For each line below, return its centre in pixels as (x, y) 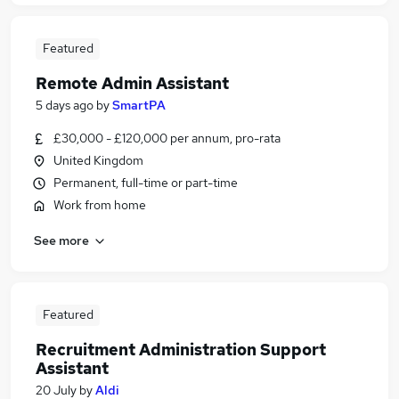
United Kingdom (98, 160)
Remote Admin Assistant (132, 83)
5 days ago (65, 105)
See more (61, 240)
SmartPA (139, 105)
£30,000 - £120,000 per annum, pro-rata (167, 138)
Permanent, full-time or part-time (146, 183)
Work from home (100, 205)
